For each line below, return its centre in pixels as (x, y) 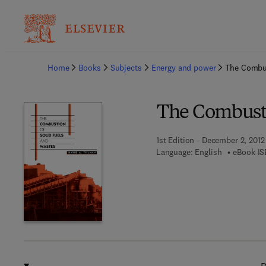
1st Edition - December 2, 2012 (210, 140)
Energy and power (183, 68)
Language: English (189, 152)
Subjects (126, 68)
